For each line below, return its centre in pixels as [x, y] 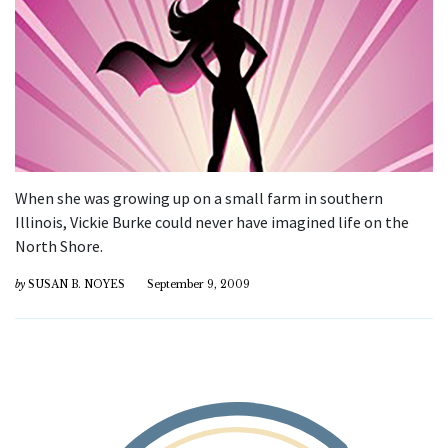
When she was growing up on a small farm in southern [199, 197]
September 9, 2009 [198, 284]
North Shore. [59, 245]
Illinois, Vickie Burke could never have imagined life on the [212, 221]
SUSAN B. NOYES [76, 284]
